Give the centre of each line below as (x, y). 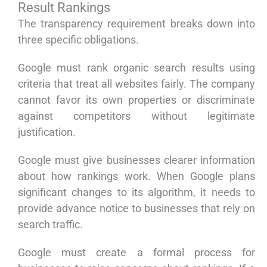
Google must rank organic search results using (136, 68)
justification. (47, 132)
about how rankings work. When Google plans (136, 176)
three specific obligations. (78, 40)
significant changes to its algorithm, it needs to (136, 193)
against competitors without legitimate (136, 116)
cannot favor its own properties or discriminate (136, 100)
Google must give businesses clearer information (136, 160)
